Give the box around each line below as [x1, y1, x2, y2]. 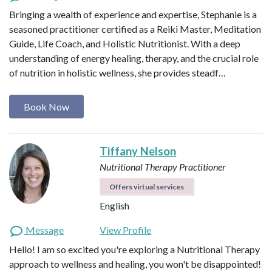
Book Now [24, 100, 69, 112]
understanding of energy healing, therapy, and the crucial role [9, 52, 259, 64]
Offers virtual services [109, 182, 185, 191]
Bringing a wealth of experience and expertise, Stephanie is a [9, 8, 257, 21]
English [100, 199, 130, 211]
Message [24, 223, 64, 236]
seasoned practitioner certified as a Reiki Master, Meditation [9, 23, 261, 35]
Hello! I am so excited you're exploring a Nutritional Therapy [9, 243, 260, 255]
